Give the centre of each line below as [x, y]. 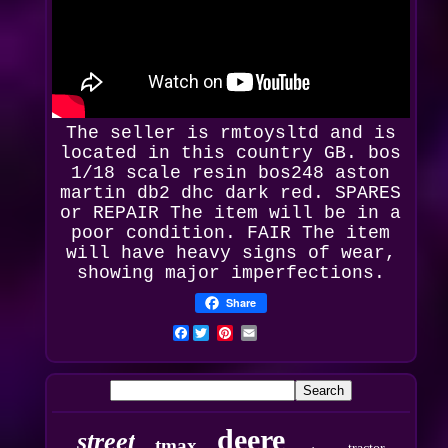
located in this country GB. [214, 153]
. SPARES [357, 193]
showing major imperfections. [230, 273]
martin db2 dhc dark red [187, 193]
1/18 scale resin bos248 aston [231, 173]
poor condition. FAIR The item [231, 233]
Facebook [232, 333]
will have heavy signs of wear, [230, 253]
